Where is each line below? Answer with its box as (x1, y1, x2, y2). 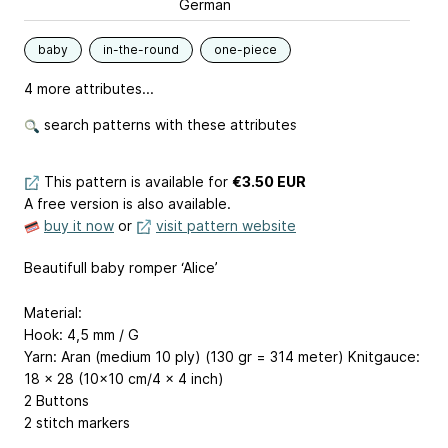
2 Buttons (24, 391, 89, 409)
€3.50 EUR (232, 173, 306, 190)
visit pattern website (156, 217, 296, 234)
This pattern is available (44, 173, 204, 190)
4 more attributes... (24, 80, 154, 97)
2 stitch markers (24, 413, 130, 431)
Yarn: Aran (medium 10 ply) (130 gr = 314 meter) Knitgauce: (24, 347, 420, 365)
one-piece (214, 42, 277, 57)
